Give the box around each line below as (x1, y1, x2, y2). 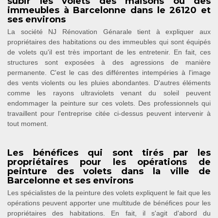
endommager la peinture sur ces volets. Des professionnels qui (7, 99, 211, 107)
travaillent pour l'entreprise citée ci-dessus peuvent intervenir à (7, 109, 211, 117)
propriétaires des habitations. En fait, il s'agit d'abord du (7, 209, 211, 217)
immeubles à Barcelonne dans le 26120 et (7, 5, 211, 16)
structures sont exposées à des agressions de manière (7, 58, 211, 66)
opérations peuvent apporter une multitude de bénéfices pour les (7, 199, 211, 207)
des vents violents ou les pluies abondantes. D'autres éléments (7, 79, 211, 87)
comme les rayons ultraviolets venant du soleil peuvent (7, 89, 211, 97)
